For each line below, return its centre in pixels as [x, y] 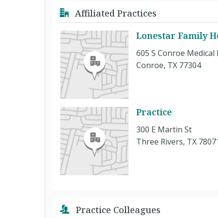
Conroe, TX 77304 [169, 65]
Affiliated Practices [115, 13]
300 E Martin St [164, 129]
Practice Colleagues [117, 209]
